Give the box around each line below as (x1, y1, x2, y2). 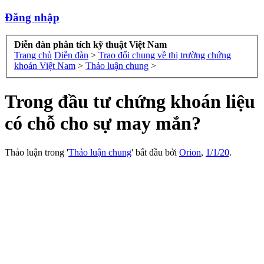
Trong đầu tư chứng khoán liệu (5, 91, 255, 113)
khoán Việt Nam (14, 61, 75, 71)
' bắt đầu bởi (131, 147, 179, 157)
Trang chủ (14, 50, 52, 61)
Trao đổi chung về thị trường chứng (98, 50, 231, 61)
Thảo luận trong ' (5, 147, 68, 157)
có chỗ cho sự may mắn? (5, 113, 201, 134)
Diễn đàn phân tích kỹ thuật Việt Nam (14, 39, 167, 50)
